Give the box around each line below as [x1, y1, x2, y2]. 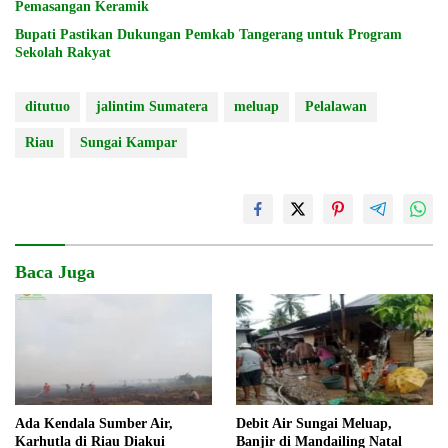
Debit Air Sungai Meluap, [236, 415, 392, 431]
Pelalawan [305, 99, 367, 115]
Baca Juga [15, 262, 95, 283]
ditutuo [25, 99, 70, 115]
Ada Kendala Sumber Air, [15, 415, 173, 431]
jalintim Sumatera [96, 99, 208, 115]
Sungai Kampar [80, 135, 177, 151]
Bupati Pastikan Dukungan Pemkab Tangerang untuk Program [15, 27, 402, 43]
